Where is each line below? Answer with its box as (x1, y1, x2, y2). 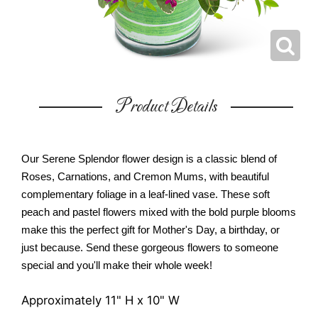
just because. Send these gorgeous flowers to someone (21, 242, 278, 253)
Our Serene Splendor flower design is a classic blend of (21, 153, 277, 165)
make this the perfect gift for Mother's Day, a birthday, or (21, 224, 280, 236)
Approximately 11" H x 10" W (21, 293, 180, 307)
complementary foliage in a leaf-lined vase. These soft (21, 189, 270, 200)
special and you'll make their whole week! (21, 260, 212, 271)
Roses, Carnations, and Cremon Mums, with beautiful (21, 171, 269, 182)
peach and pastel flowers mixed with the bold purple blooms (21, 207, 296, 218)
